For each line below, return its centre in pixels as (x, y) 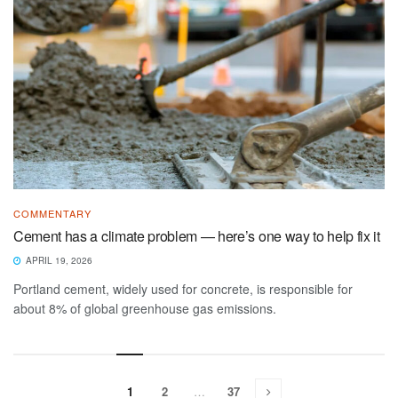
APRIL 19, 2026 (58, 260)
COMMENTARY (52, 213)
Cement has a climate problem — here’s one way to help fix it (197, 235)
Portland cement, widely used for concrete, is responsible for (183, 288)
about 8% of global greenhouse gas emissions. (145, 308)
